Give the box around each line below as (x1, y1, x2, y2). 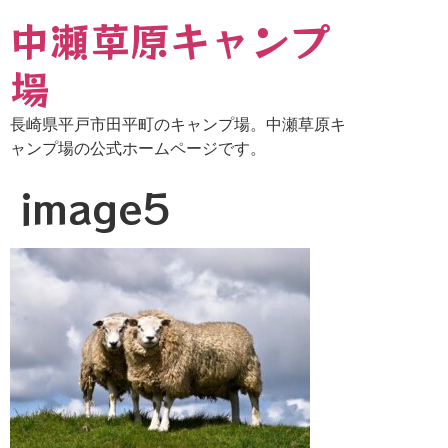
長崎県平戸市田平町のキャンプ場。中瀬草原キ (10, 114, 346, 134)
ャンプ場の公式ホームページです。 (10, 138, 266, 158)
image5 (20, 179, 171, 237)
